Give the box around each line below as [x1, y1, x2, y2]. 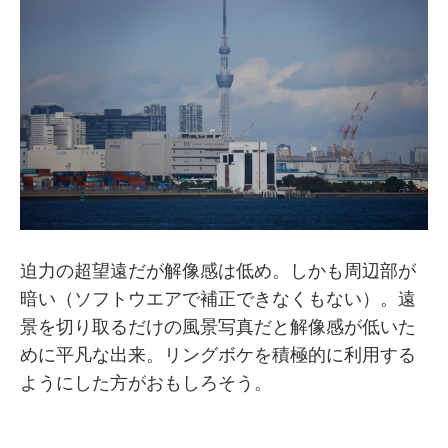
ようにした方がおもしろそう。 [20, 370, 272, 394]
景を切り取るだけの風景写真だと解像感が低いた [20, 314, 416, 338]
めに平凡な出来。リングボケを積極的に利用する [20, 342, 416, 366]
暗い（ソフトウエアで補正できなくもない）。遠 [20, 286, 416, 310]
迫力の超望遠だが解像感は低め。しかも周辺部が [20, 258, 416, 282]
